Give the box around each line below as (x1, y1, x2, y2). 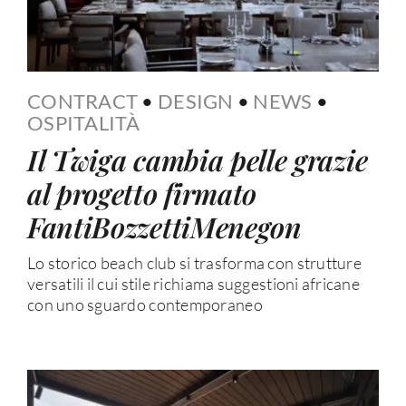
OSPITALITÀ (26, 110, 140, 135)
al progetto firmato (26, 173, 257, 212)
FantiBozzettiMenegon (26, 207, 302, 246)
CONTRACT (26, 88, 139, 113)
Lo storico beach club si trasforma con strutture (26, 252, 362, 273)
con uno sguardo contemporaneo (26, 294, 263, 314)
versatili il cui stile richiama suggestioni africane (26, 273, 361, 294)
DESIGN (157, 88, 234, 113)
